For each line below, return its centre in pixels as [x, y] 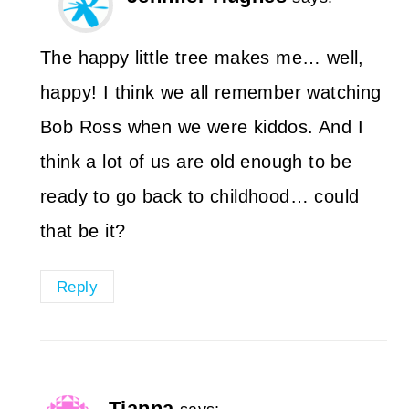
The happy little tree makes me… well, [202, 57]
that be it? [83, 231]
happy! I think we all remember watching [211, 92]
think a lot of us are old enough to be [196, 161]
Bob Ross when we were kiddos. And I [202, 126]
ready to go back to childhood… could [200, 196]
